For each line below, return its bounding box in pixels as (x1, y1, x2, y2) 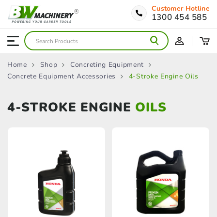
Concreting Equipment (70, 60, 144, 69)
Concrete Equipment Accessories (7, 72, 116, 81)
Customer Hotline (151, 4, 210, 13)
